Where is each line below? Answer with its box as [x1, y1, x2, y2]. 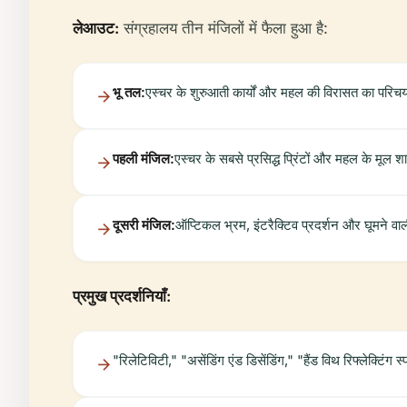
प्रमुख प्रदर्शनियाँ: [73, 287, 171, 305]
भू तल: [113, 84, 145, 101]
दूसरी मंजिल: [113, 216, 175, 233]
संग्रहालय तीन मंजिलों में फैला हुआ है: [119, 19, 328, 37]
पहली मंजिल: [113, 150, 174, 167]
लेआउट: [73, 19, 119, 37]
